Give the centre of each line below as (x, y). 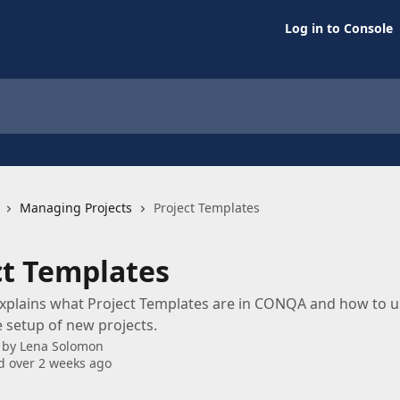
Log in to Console (339, 28)
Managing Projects (76, 208)
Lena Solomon (62, 346)
